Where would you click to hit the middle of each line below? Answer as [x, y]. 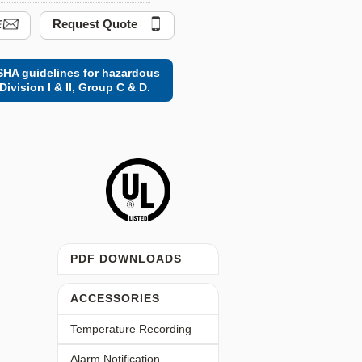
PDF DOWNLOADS [126, 259]
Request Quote [95, 24]
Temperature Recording [131, 329]
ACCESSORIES [115, 298]
